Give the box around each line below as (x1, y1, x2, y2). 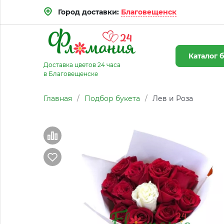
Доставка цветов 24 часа (43, 61, 120, 68)
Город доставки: (58, 7, 121, 16)
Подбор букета (84, 94, 140, 103)
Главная (43, 94, 72, 103)
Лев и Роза (152, 94, 193, 103)
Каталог (188, 51, 219, 60)
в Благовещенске (43, 70, 98, 77)
